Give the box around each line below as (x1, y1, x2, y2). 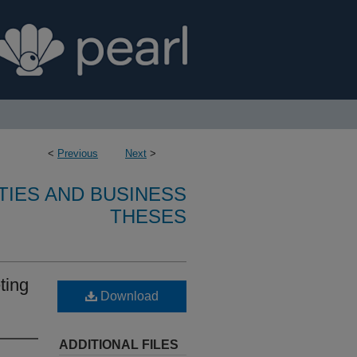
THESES (110, 206, 186, 227)
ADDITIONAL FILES (59, 338, 178, 351)
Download (97, 289, 159, 303)
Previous (57, 147, 98, 159)
